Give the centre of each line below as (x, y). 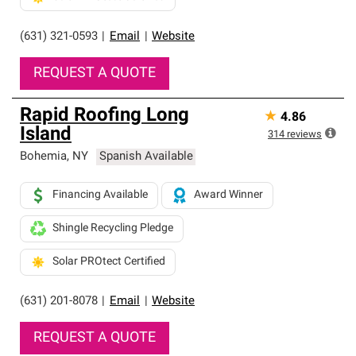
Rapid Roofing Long (104, 116)
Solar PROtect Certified (109, 262)
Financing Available (100, 195)
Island (46, 135)
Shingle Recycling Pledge (113, 228)
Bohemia (43, 157)
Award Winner (228, 195)
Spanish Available (146, 157)
